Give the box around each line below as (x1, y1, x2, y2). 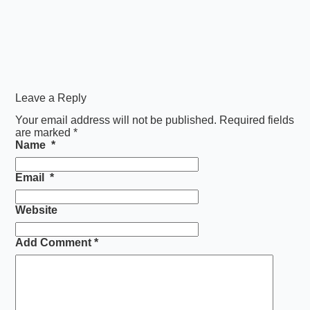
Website (15, 204, 58, 217)
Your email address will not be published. (15, 114, 217, 127)
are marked (15, 127, 74, 139)
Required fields (219, 114, 295, 127)
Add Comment (15, 237, 92, 249)
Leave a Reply (15, 91, 87, 104)
